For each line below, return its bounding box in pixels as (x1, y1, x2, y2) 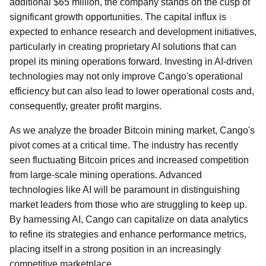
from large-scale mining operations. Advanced (9, 170, 202, 180)
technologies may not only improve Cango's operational (9, 71, 243, 81)
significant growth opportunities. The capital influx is (9, 12, 226, 22)
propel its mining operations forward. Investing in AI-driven (9, 56, 252, 66)
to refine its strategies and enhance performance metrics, (9, 229, 246, 239)
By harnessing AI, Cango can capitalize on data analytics (9, 214, 248, 224)
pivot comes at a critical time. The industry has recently (9, 140, 238, 150)
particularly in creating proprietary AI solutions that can (9, 42, 236, 52)
